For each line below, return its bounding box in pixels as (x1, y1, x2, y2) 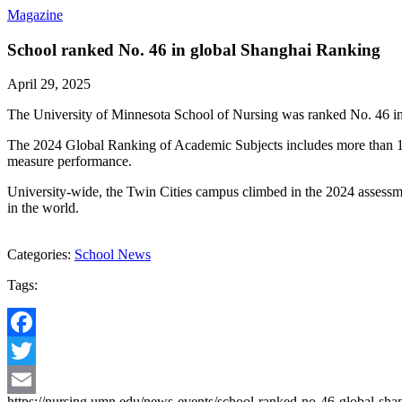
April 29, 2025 (7, 76, 91, 92)
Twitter (7, 371, 48, 388)
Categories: (7, 247, 74, 263)
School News (74, 247, 151, 263)
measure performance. (7, 153, 132, 170)
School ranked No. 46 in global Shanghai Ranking (7, 39, 380, 59)
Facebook (7, 343, 63, 359)
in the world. (7, 200, 79, 216)
